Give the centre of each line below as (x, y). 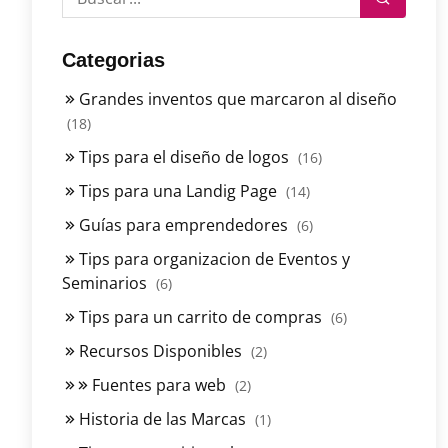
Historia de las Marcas (162, 418)
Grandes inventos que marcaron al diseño (236, 98)
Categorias (113, 59)
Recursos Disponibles (160, 350)
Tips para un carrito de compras (200, 316)
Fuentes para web (159, 384)
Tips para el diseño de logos (184, 156)
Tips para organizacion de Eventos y (212, 258)
